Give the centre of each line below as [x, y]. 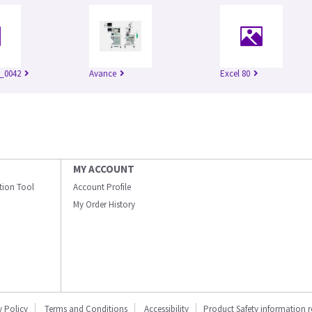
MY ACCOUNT [104, 169]
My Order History [104, 204]
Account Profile [102, 187]
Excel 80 [235, 73]
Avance [103, 73]
